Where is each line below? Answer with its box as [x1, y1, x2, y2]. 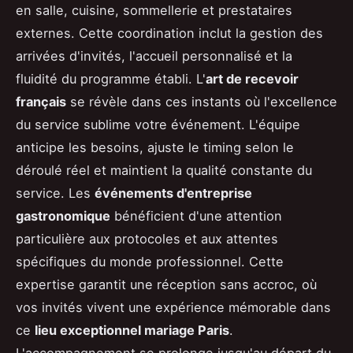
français [16, 93, 66, 110]
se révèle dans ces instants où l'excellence [66, 93, 337, 110]
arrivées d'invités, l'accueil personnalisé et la [16, 47, 292, 64]
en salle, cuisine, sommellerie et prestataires [16, 2, 292, 18]
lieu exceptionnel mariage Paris [35, 321, 229, 338]
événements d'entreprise [95, 184, 252, 201]
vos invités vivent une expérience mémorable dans [16, 299, 331, 315]
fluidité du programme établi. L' [16, 70, 206, 87]
